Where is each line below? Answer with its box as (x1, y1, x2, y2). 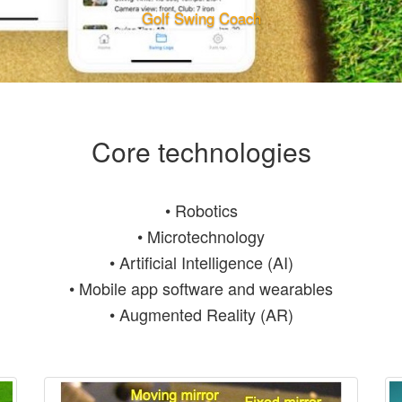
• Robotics (164, 198, 238, 222)
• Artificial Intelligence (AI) (109, 250, 293, 274)
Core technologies (91, 132, 311, 170)
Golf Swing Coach (141, 7, 261, 29)
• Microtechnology (137, 224, 265, 248)
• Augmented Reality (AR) (109, 302, 293, 326)
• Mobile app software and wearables (69, 276, 333, 300)
